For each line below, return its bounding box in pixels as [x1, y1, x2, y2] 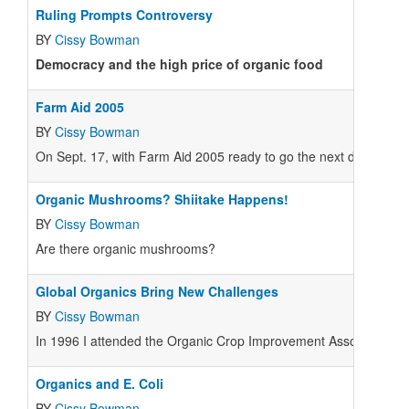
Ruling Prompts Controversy [36, 5, 213, 24]
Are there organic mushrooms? [36, 239, 215, 257]
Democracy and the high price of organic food [36, 55, 323, 73]
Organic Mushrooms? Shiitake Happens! [36, 190, 288, 208]
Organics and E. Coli [36, 374, 163, 393]
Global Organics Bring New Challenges [36, 282, 278, 300]
